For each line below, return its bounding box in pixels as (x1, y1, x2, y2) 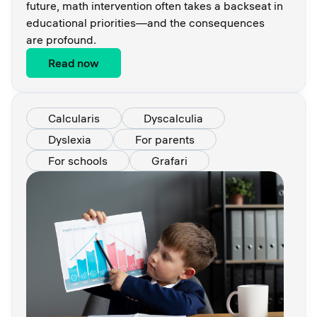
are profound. (26, 33, 96, 47)
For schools (48, 154, 108, 168)
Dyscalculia (144, 111, 203, 126)
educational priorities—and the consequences (26, 16, 265, 30)
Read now (48, 56, 99, 71)
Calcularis (48, 111, 100, 126)
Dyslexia (48, 132, 91, 147)
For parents (135, 132, 195, 147)
